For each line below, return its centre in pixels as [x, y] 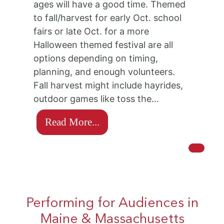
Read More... [72, 122]
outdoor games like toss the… [96, 99]
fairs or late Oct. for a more [91, 31]
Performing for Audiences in [112, 203]
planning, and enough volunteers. [106, 72]
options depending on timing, [96, 58]
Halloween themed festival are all [103, 45]
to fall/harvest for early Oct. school [108, 18]
